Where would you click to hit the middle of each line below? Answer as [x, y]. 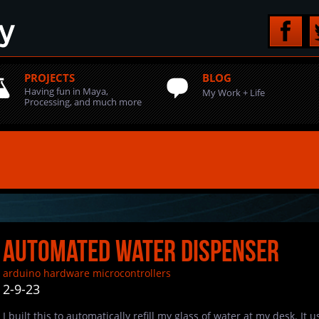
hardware [67, 273]
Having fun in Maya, [66, 91]
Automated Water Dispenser [141, 251]
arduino [22, 273]
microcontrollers [132, 273]
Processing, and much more [83, 102]
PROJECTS [49, 78]
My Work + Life [234, 93]
